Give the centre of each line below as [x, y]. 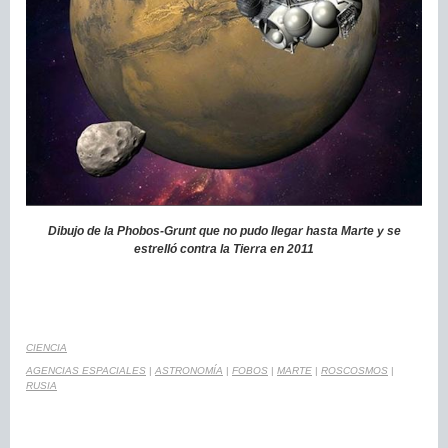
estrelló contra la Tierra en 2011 [224, 248]
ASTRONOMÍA [189, 370]
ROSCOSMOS [354, 370]
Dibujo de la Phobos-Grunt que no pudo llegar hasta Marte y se [224, 230]
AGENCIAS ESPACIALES [86, 370]
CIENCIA [46, 347]
